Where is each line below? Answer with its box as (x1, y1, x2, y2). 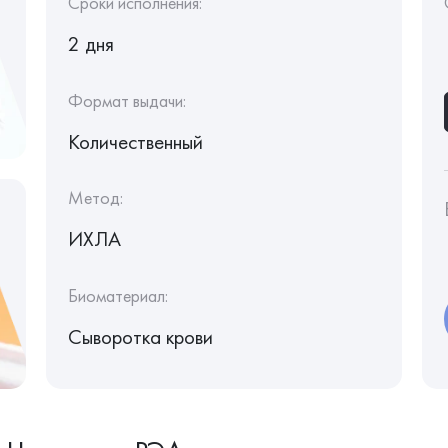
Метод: (67, 186, 123, 210)
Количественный (67, 127, 203, 155)
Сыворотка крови (67, 322, 213, 350)
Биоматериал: (67, 283, 168, 307)
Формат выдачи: (67, 88, 186, 112)
